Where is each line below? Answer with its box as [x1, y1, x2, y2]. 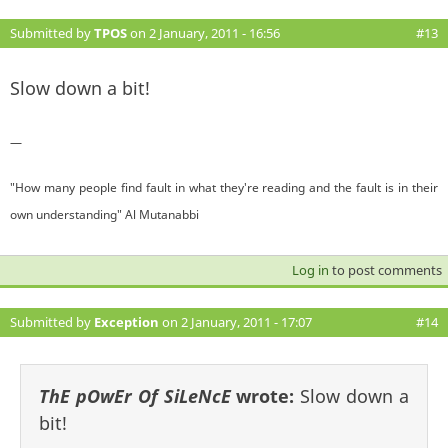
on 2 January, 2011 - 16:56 [127, 23, 280, 42]
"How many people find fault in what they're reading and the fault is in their [10, 178, 438, 196]
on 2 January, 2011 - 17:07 [159, 312, 312, 331]
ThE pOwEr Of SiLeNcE [39, 383, 231, 408]
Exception [94, 312, 159, 331]
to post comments [328, 260, 442, 279]
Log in [291, 260, 329, 279]
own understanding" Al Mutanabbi [10, 205, 199, 223]
